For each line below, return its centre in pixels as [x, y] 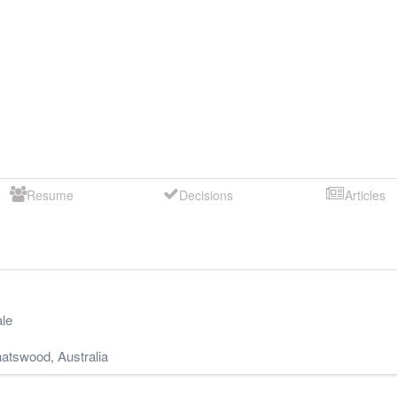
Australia [82, 355]
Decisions [206, 195]
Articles [365, 195]
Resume [50, 195]
